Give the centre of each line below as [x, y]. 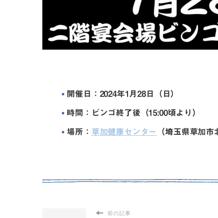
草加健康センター [124, 132]
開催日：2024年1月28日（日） [123, 94]
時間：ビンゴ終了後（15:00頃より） [134, 113]
